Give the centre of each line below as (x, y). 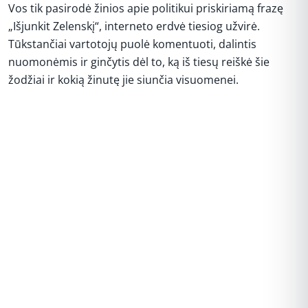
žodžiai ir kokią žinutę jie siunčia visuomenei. (123, 79)
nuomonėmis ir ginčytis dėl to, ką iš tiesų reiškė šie (139, 62)
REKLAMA (154, 113)
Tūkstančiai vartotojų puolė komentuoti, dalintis (132, 44)
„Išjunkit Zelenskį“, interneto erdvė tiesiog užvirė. (134, 26)
